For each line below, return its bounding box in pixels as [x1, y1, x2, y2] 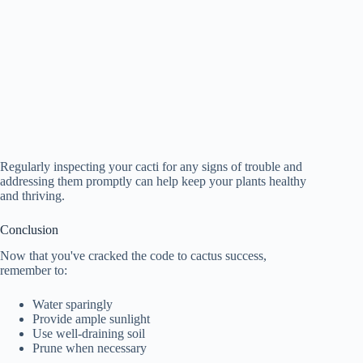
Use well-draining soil [32, 327, 145, 341]
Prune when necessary [32, 341, 147, 356]
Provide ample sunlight [32, 312, 150, 327]
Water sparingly [32, 297, 113, 312]
